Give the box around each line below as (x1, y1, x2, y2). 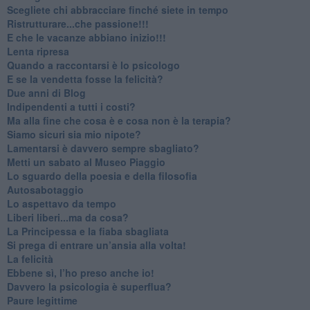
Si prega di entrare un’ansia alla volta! (6, 237, 186, 252)
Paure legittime (6, 293, 77, 307)
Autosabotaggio (6, 182, 84, 197)
